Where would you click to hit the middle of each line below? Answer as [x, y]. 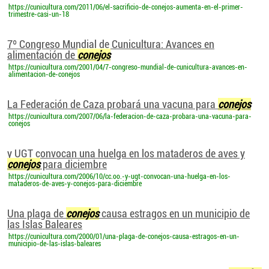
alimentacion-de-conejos [44, 74]
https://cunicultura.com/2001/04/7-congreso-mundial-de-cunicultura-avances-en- [128, 67]
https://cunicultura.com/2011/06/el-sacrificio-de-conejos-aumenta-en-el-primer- [126, 7]
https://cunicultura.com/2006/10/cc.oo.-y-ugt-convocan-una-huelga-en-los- [119, 177]
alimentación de [42, 55]
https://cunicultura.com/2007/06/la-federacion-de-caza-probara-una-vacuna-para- [130, 116]
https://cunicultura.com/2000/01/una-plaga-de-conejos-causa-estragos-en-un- [124, 237]
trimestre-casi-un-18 [39, 14]
